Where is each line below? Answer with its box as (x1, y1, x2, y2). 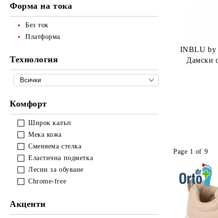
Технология (10, 54, 58, 64)
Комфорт (10, 99, 47, 109)
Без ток (25, 21, 49, 29)
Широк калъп (28, 119, 72, 127)
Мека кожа (28, 131, 62, 138)
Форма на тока (10, 1, 73, 11)
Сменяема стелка (28, 143, 82, 150)
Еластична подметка (28, 154, 93, 162)
